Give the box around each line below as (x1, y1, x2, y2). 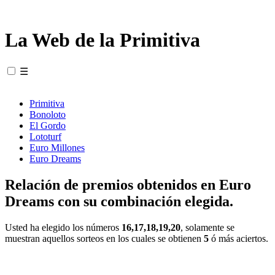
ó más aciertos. (209, 233, 268, 244)
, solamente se (180, 222, 234, 233)
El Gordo (29, 120, 66, 131)
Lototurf (29, 131, 61, 142)
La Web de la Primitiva (5, 29, 200, 52)
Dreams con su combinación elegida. (5, 193, 233, 209)
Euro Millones (29, 142, 85, 153)
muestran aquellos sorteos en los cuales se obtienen (5, 233, 204, 244)
